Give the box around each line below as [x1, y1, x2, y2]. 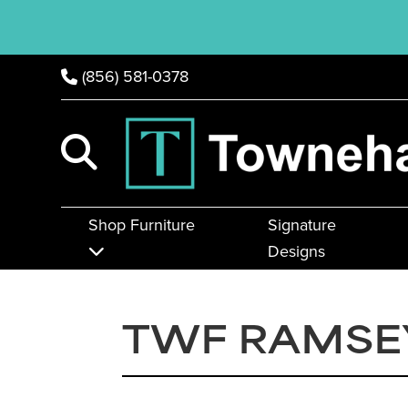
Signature [267, 213, 336, 238]
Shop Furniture [88, 213, 196, 238]
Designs [267, 240, 325, 264]
